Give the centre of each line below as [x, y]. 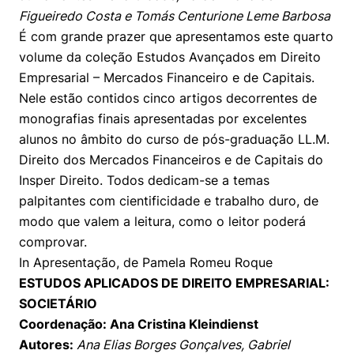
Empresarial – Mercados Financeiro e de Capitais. [167, 77]
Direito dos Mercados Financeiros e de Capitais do [171, 160]
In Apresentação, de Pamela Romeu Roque [146, 262]
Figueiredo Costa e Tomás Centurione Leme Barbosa [175, 16]
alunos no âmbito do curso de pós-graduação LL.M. [174, 139]
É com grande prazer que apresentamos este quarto [176, 36]
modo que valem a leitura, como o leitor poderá [162, 221]
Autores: [48, 345]
